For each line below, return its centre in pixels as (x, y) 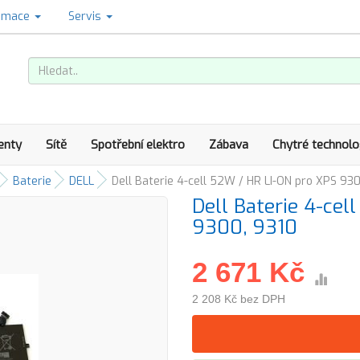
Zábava (229, 145)
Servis (86, 16)
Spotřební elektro (138, 145)
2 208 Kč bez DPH (239, 299)
